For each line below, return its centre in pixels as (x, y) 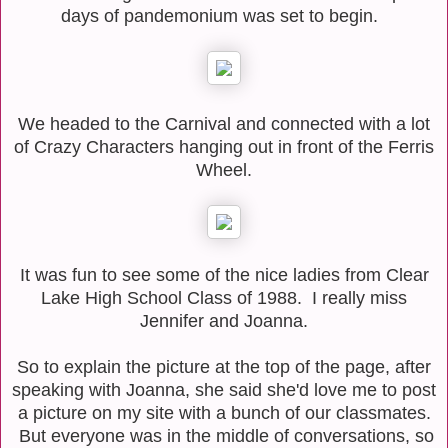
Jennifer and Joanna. (224, 320)
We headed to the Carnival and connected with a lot (224, 123)
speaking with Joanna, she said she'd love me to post (224, 389)
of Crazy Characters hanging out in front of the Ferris (224, 146)
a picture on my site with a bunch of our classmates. (224, 412)
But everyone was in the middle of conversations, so (224, 435)
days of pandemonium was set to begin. (224, 15)
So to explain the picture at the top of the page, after (224, 366)
